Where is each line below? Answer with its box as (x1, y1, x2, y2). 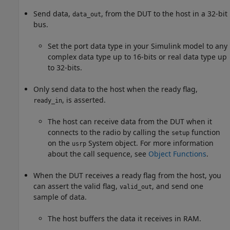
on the (48, 138, 72, 148)
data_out (72, 10, 101, 18)
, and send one (152, 181, 203, 191)
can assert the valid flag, (33, 181, 120, 191)
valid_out (120, 183, 152, 190)
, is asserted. (62, 94, 106, 105)
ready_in (33, 97, 62, 104)
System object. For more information (86, 138, 214, 148)
